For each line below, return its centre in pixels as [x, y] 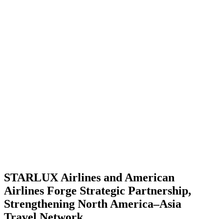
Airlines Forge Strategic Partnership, [98, 190]
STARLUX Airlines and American [89, 177]
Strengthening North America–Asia [93, 204]
